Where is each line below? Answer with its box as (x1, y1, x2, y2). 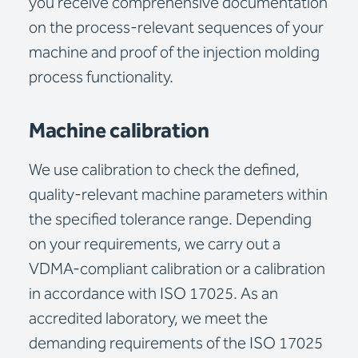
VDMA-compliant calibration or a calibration (29, 257, 325, 282)
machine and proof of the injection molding (29, 40, 320, 66)
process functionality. (29, 65, 173, 90)
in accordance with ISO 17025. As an (29, 281, 278, 307)
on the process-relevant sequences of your (29, 15, 324, 41)
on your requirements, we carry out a (29, 232, 280, 257)
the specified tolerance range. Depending (29, 207, 312, 233)
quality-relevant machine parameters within (29, 182, 328, 208)
